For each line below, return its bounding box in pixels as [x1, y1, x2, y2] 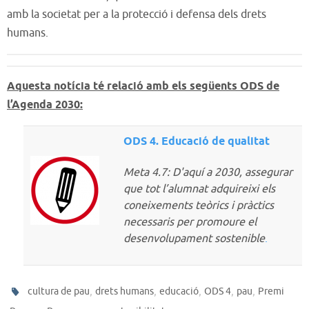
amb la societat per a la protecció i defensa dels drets [7, 7, 266, 21]
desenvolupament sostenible [123, 232, 266, 246]
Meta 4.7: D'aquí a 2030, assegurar [123, 166, 293, 180]
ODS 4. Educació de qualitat [123, 134, 270, 150]
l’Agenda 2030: [7, 98, 83, 113]
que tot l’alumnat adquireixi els [123, 182, 276, 197]
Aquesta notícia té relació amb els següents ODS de [7, 79, 279, 94]
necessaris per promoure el [123, 215, 257, 230]
